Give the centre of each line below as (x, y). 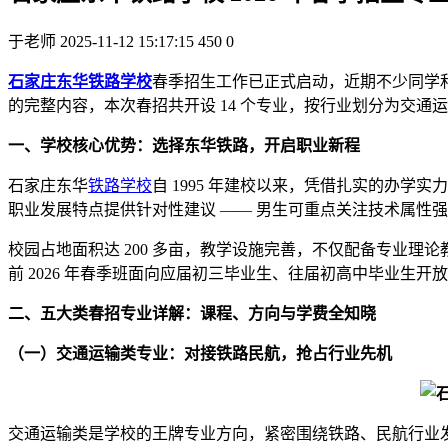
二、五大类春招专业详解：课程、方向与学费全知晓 (192, 313)
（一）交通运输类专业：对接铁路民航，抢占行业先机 (200, 353)
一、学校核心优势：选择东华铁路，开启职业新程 (184, 145)
